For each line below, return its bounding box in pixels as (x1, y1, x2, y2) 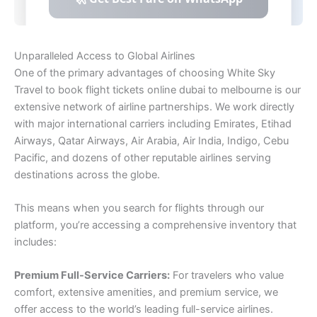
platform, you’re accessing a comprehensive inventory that (14, 218, 296, 231)
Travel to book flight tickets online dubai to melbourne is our (14, 83, 301, 96)
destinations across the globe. (14, 168, 160, 181)
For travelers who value (170, 269, 284, 282)
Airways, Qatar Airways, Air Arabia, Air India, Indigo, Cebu (14, 134, 289, 147)
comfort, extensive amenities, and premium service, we (14, 286, 278, 299)
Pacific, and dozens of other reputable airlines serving (14, 151, 271, 164)
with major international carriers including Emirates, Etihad (14, 117, 292, 130)
